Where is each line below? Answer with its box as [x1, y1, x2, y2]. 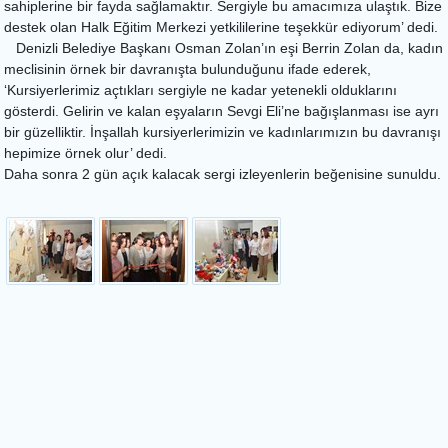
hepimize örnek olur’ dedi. [4, 144, 167, 161]
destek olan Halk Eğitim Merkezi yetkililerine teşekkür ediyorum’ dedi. [4, 18, 438, 35]
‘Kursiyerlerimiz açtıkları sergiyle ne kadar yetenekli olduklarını [4, 81, 397, 98]
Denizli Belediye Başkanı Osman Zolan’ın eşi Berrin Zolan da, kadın [4, 39, 443, 56]
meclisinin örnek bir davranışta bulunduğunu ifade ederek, [4, 60, 371, 77]
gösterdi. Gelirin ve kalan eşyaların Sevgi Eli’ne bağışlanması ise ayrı [4, 102, 439, 119]
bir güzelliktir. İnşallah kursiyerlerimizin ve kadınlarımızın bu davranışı [4, 123, 441, 140]
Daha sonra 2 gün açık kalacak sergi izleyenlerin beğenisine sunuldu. [4, 165, 441, 182]
